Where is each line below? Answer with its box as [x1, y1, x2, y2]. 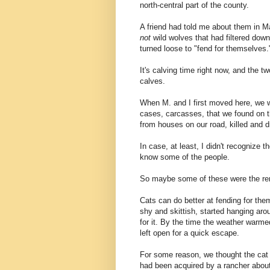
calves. [140, 77, 165, 86]
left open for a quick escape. [140, 228, 239, 238]
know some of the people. [140, 152, 230, 162]
